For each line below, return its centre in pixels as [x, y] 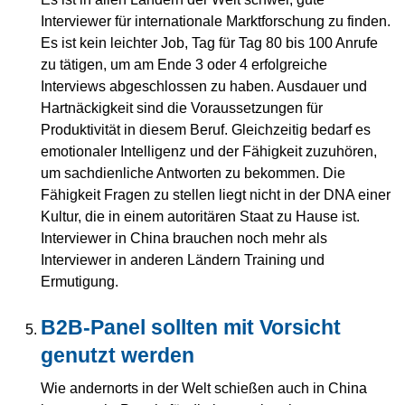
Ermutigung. [80, 281]
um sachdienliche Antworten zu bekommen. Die [193, 172]
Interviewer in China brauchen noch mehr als [184, 237]
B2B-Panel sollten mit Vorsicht [191, 327]
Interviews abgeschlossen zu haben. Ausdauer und [204, 85]
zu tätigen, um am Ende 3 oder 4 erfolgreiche [184, 64]
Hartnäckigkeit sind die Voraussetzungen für [182, 107]
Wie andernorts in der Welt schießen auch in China [204, 388]
